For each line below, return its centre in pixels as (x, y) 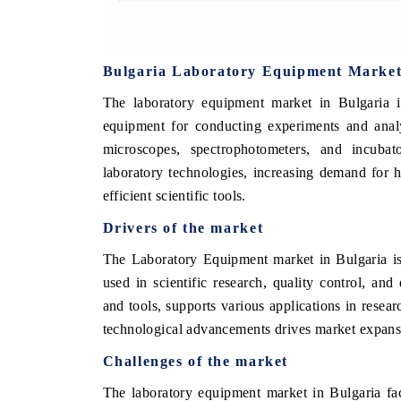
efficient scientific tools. (174, 196)
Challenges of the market (195, 362)
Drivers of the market (183, 228)
